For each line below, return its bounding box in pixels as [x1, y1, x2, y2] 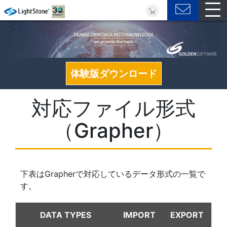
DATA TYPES [40, 209, 91, 220]
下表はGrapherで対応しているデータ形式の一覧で [20, 168, 205, 179]
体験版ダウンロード [70, 67, 157, 80]
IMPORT [123, 209, 156, 220]
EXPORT [170, 209, 204, 220]
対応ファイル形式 [31, 95, 196, 121]
